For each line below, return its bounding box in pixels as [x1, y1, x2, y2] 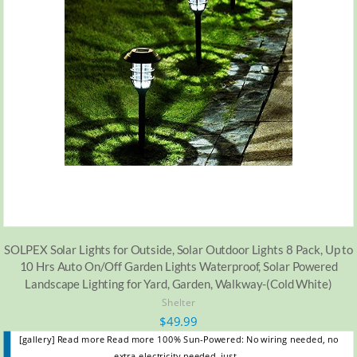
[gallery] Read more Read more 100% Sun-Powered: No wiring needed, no [18, 332, 339, 345]
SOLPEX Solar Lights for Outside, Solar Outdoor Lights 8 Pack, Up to [3, 241, 354, 257]
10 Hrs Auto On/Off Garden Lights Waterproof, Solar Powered [19, 259, 338, 273]
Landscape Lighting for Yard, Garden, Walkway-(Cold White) [25, 276, 332, 291]
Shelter [162, 296, 195, 309]
